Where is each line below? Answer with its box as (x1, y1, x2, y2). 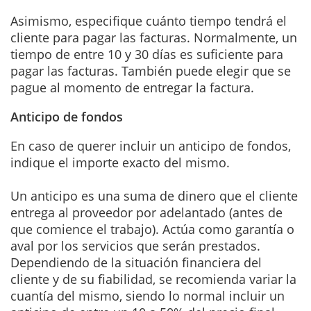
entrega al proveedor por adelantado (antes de (10, 203, 283, 221)
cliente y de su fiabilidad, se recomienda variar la (10, 270, 296, 287)
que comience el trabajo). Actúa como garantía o (10, 220, 294, 237)
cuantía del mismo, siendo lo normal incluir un (10, 287, 285, 304)
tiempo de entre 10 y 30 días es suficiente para (10, 45, 283, 62)
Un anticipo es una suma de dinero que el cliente (10, 187, 298, 204)
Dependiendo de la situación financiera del (10, 253, 262, 271)
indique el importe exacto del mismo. (10, 153, 233, 171)
